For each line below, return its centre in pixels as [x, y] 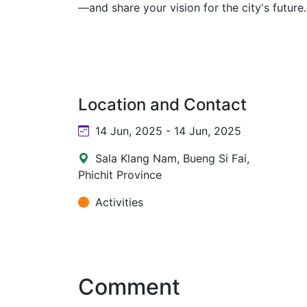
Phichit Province [120, 175]
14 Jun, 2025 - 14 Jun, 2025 [167, 131]
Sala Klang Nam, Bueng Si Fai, [171, 158]
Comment [129, 287]
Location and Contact [162, 105]
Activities [118, 202]
